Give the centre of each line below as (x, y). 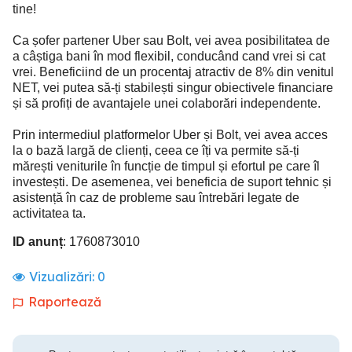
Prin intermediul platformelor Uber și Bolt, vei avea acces (170, 135)
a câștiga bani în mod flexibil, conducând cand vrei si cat (169, 56)
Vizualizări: (63, 277)
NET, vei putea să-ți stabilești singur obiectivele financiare (173, 88)
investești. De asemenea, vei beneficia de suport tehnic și (172, 182)
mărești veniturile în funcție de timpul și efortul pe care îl (166, 166)
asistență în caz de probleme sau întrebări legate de (156, 198)
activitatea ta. (49, 213)
